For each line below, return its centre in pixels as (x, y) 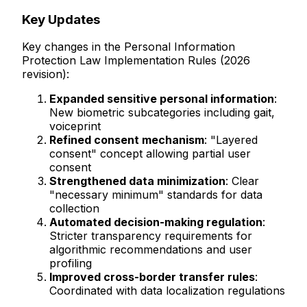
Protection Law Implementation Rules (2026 (136, 61)
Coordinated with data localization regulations (167, 291)
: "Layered (231, 140)
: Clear (242, 181)
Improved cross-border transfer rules (152, 277)
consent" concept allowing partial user (150, 154)
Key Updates (61, 19)
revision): (46, 74)
